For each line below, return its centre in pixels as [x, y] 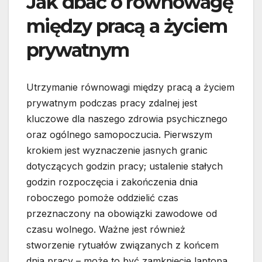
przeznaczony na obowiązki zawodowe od [122, 214]
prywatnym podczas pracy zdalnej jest [112, 103]
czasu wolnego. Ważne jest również [106, 230]
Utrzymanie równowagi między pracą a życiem [130, 87]
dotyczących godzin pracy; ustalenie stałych [125, 166]
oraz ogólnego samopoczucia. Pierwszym [119, 135]
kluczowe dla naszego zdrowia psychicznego [127, 119]
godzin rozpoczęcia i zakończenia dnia [112, 182]
